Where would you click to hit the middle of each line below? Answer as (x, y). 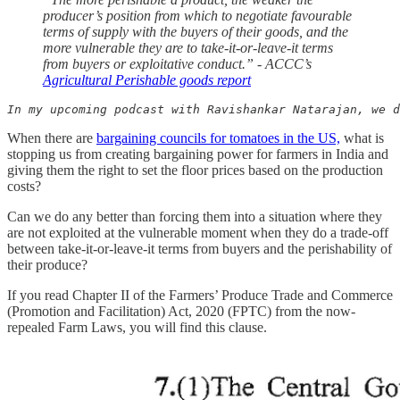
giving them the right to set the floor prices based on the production (195, 171)
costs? (24, 187)
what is (362, 138)
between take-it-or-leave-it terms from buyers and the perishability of (200, 249)
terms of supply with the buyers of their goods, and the (196, 32)
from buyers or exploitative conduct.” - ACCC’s (177, 64)
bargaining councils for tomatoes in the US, (218, 138)
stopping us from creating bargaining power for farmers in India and (198, 154)
